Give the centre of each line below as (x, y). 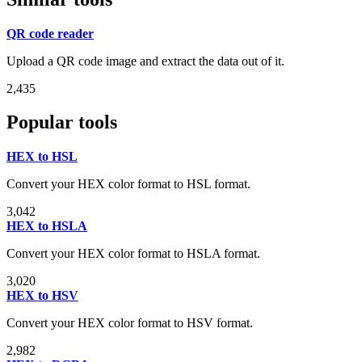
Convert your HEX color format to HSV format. (130, 323)
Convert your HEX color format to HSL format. (128, 184)
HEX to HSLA (47, 226)
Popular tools (62, 122)
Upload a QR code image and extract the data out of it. (145, 61)
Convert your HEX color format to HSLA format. (133, 254)
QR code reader (50, 33)
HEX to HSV (42, 296)
